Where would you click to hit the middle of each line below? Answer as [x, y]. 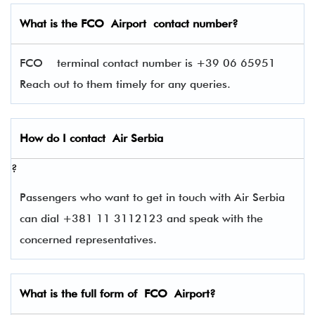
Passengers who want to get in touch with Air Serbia [152, 197]
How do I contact [66, 138]
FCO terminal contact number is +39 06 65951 [148, 63]
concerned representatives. [92, 239]
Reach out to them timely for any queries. [125, 84]
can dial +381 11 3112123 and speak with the [141, 218]
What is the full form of [82, 294]
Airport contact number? [175, 24]
